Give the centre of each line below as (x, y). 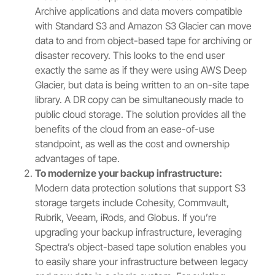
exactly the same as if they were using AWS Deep (141, 70)
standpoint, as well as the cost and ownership (133, 144)
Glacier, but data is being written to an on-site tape (142, 85)
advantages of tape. (78, 159)
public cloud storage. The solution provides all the (141, 114)
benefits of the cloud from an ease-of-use (125, 129)
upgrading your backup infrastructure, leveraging (139, 232)
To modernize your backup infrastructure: (129, 173)
